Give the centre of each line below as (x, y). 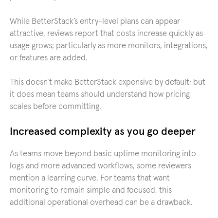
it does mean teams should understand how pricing (100, 95)
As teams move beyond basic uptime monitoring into (103, 154)
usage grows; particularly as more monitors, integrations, (109, 46)
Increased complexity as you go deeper (103, 132)
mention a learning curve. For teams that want (90, 178)
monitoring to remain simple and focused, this (91, 190)
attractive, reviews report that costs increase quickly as (106, 34)
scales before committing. (55, 107)
